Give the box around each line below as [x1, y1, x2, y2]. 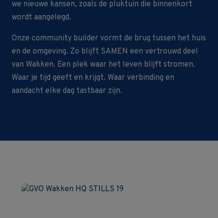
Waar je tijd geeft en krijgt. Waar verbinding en [12, 73, 174, 83]
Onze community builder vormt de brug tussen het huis [12, 34, 206, 43]
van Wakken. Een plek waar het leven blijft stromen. [12, 60, 195, 70]
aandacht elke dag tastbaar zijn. [12, 86, 122, 96]
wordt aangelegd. [12, 13, 71, 22]
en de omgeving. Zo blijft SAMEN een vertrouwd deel [12, 47, 198, 56]
